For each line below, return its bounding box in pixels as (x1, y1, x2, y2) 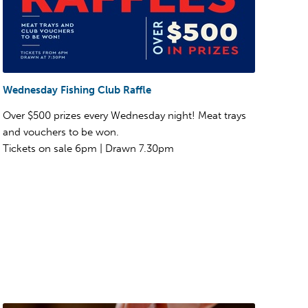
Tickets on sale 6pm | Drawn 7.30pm (3, 142, 174, 155)
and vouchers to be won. (3, 125, 119, 138)
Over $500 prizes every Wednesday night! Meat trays (3, 109, 246, 122)
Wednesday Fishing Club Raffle (3, 83, 151, 96)
